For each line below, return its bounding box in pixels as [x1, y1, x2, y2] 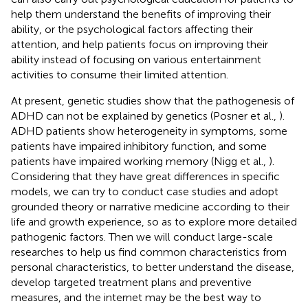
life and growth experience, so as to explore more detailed [11, 214, 297, 228]
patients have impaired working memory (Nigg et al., [11, 154, 269, 168]
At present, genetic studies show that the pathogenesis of [11, 93, 294, 107]
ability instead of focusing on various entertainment [11, 52, 261, 66]
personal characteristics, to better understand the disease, [11, 260, 294, 274]
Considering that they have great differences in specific [11, 169, 280, 183]
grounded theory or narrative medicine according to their [11, 199, 289, 213]
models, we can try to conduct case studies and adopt [11, 184, 278, 198]
